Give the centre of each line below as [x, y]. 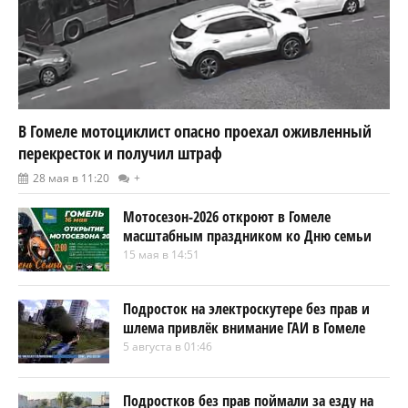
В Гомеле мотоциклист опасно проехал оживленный [195, 131]
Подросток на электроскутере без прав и [246, 308]
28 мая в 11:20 [71, 178]
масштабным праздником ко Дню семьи [247, 235]
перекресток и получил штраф [120, 153]
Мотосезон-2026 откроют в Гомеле [227, 216]
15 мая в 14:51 [161, 254]
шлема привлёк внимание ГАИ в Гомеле [244, 327]
